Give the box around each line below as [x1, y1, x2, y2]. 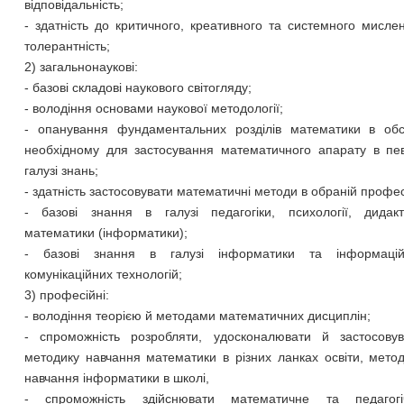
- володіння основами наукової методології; [23, 101, 283, 115]
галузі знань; [23, 163, 98, 178]
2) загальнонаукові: [23, 60, 138, 74]
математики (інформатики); [23, 225, 188, 240]
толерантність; [23, 39, 110, 53]
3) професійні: [23, 288, 109, 302]
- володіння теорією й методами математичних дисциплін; [23, 308, 371, 323]
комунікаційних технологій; [23, 267, 182, 281]
